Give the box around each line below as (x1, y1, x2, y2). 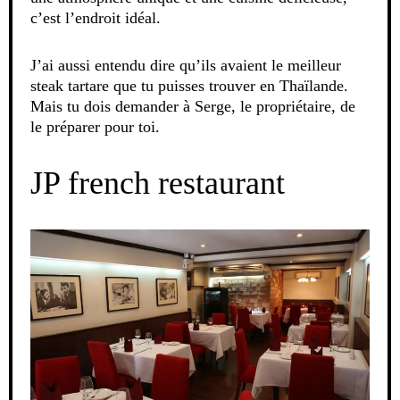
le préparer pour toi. (30, 118, 160, 137)
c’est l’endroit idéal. (30, 9, 161, 28)
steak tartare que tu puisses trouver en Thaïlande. (30, 77, 348, 96)
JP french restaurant (30, 165, 285, 202)
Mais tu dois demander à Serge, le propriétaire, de (30, 97, 355, 116)
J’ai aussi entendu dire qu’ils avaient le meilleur (30, 56, 341, 75)
